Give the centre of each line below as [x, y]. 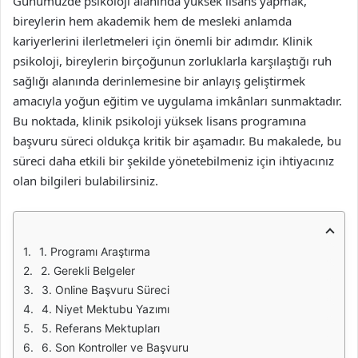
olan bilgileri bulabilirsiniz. [86, 181]
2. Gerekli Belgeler [88, 270]
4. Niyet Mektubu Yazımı [105, 309]
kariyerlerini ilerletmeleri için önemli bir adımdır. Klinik [163, 41]
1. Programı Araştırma [95, 251]
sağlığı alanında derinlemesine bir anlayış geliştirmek [159, 81]
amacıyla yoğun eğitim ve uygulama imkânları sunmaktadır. [177, 101]
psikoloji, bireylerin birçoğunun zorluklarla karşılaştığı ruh [172, 61]
